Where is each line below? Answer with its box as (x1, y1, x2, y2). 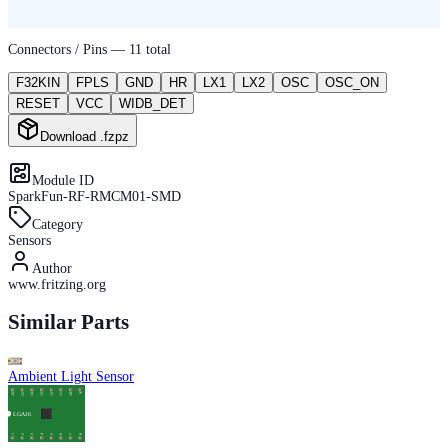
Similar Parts (8, 310, 129, 335)
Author (32, 260, 72, 276)
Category (32, 216, 83, 232)
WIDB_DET (119, 95, 186, 111)
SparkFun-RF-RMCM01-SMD (8, 188, 181, 204)
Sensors (8, 232, 51, 248)
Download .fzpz (40, 128, 129, 144)
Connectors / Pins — (8, 41, 129, 57)
